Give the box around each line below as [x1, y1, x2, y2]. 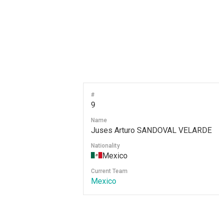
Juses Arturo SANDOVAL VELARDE [90, 126, 212, 135]
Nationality [90, 142, 120, 150]
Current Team [90, 168, 128, 175]
